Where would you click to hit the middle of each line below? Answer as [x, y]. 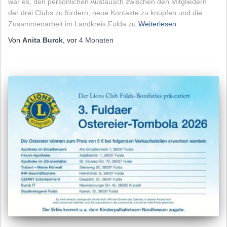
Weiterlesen [157, 24]
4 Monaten [96, 40]
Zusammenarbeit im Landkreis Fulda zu [72, 24]
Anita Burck [43, 40]
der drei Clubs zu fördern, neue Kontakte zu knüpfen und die [105, 12]
